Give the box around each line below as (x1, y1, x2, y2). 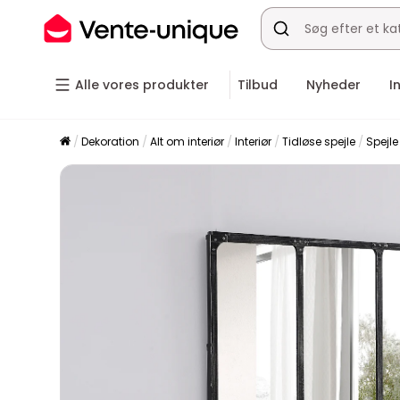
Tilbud (237, 76, 278, 94)
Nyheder (306, 76, 361, 94)
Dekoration (81, 134, 140, 149)
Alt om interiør (150, 134, 225, 149)
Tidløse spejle (282, 134, 356, 149)
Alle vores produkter (75, 76, 209, 94)
